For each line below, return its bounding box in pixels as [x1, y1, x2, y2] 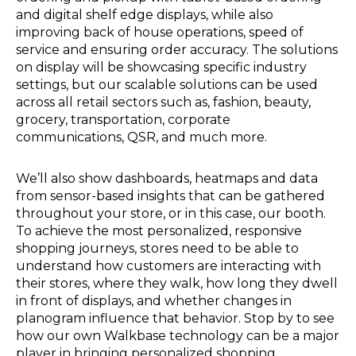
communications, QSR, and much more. [16, 129, 267, 145]
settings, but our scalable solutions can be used [16, 76, 318, 92]
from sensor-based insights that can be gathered [16, 188, 325, 203]
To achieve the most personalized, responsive [16, 222, 302, 238]
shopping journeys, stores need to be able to [16, 240, 299, 256]
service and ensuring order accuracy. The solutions [16, 41, 338, 57]
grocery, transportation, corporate [16, 111, 230, 127]
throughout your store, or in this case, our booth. [16, 205, 326, 221]
